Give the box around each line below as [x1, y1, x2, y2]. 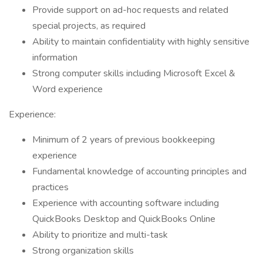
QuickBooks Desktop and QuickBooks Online [32, 213, 215, 225]
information [32, 51, 77, 64]
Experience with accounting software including [32, 197, 219, 210]
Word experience [32, 83, 103, 96]
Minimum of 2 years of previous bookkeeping [32, 133, 215, 146]
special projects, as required [32, 19, 146, 32]
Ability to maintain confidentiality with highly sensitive [32, 35, 249, 48]
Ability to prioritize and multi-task [32, 228, 168, 241]
